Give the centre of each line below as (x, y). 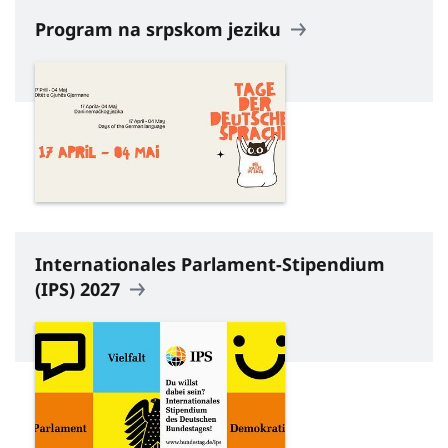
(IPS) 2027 (80, 289)
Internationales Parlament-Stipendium (210, 264)
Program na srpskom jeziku (160, 28)
